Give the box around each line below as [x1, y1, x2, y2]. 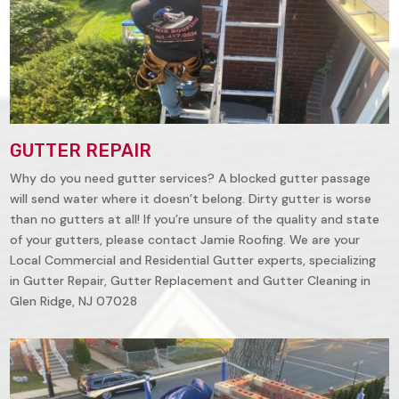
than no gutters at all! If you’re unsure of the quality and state [10, 210, 380, 227]
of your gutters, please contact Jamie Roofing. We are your [10, 231, 361, 248]
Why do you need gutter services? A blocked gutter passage [10, 169, 371, 186]
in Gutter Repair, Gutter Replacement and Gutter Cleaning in [10, 272, 371, 289]
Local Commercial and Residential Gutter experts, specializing [10, 251, 377, 268]
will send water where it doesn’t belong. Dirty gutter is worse [10, 190, 372, 207]
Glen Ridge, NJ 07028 [10, 292, 138, 309]
